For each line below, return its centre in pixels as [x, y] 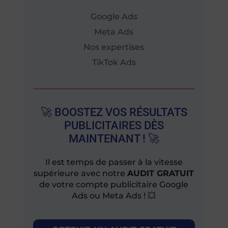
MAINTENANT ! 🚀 [114, 138]
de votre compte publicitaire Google [114, 184]
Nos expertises [114, 47]
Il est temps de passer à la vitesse [114, 162]
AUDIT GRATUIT [161, 173]
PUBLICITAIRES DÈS [114, 125]
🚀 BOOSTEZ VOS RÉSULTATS [114, 112]
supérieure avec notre [81, 173]
